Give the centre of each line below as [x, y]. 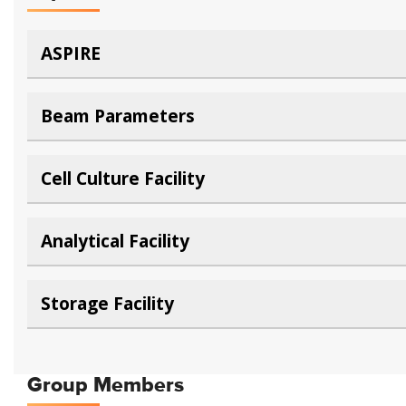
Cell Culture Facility [123, 178]
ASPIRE [71, 53]
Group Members [106, 385]
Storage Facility [107, 303]
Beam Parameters [118, 116]
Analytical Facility [115, 241]
